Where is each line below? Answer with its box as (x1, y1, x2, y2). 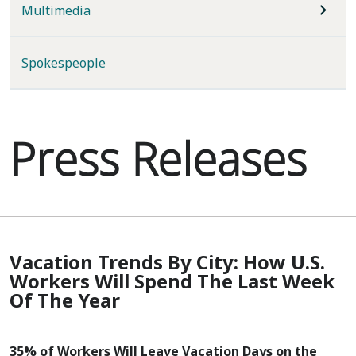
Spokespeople (21, 54, 106, 72)
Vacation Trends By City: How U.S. (10, 249, 325, 275)
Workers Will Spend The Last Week (10, 268, 335, 294)
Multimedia (21, 2, 91, 19)
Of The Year (10, 287, 120, 313)
